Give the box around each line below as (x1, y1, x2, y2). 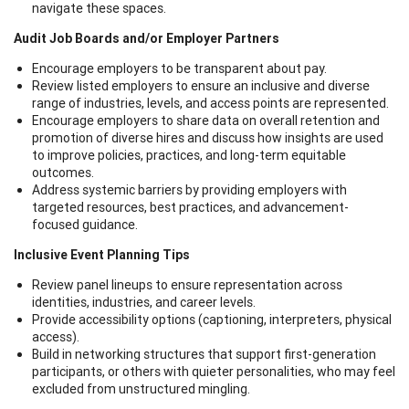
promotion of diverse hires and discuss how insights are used (32, 129, 383, 146)
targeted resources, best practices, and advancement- (32, 198, 349, 215)
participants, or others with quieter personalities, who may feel (32, 362, 395, 380)
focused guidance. (32, 215, 138, 233)
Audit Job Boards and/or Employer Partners (14, 29, 279, 47)
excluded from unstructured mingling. (32, 380, 250, 397)
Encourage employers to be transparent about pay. (32, 59, 327, 77)
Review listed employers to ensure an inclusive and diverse (32, 77, 370, 94)
